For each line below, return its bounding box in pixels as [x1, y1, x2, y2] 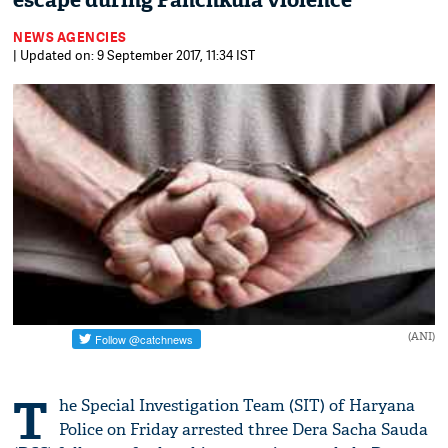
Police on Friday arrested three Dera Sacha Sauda [59, 419, 429, 441]
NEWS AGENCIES [13, 28, 127, 46]
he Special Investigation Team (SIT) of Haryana [59, 395, 416, 417]
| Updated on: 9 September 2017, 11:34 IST [13, 46, 256, 64]
